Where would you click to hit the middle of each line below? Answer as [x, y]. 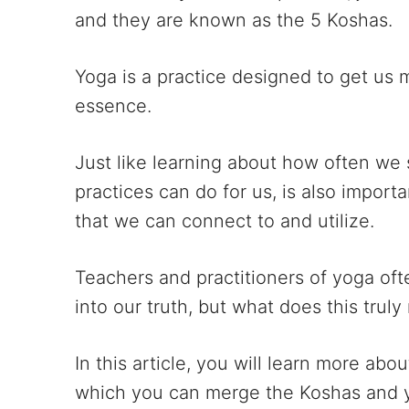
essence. [113, 105]
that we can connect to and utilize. [225, 220]
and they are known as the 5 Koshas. [234, 20]
